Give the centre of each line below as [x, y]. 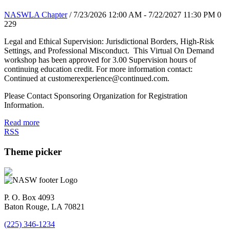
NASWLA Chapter [36, 15]
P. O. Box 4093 [29, 197]
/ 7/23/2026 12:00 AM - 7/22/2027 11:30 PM [142, 15]
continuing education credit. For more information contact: [99, 69]
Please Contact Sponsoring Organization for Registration [96, 96]
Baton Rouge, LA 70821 [44, 206]
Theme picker [33, 152]
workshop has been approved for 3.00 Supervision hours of [100, 60]
